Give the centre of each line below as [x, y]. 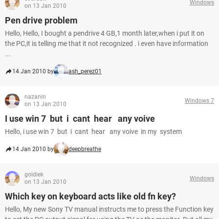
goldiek [34, 175]
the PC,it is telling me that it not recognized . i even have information [107, 44]
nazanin [35, 97]
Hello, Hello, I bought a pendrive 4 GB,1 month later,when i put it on [105, 33]
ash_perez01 [85, 71]
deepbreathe [85, 149]
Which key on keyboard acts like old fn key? [90, 196]
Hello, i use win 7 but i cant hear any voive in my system [93, 131]
